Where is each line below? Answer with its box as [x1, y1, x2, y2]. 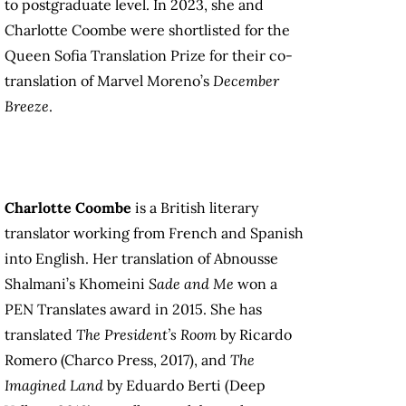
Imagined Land [5, 376, 103, 395]
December [213, 72, 279, 91]
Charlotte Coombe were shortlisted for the [5, 21, 290, 40]
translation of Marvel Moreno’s [5, 72, 213, 91]
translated [5, 325, 76, 344]
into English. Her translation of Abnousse [5, 249, 278, 268]
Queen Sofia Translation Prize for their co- [5, 46, 293, 65]
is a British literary [131, 198, 258, 217]
